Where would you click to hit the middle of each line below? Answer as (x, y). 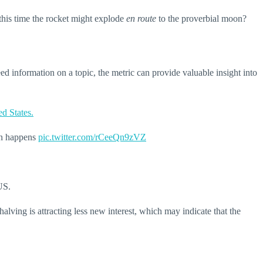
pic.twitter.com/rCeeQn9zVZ (92, 137)
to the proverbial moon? (201, 18)
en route (141, 18)
